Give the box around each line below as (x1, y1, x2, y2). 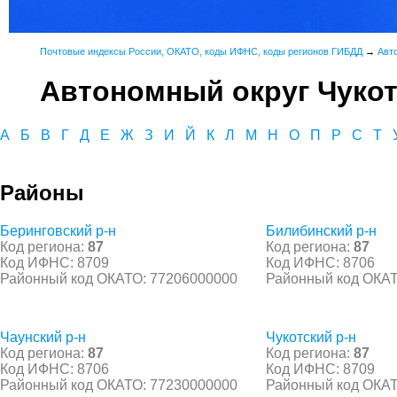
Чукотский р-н (266, 329, 356, 345)
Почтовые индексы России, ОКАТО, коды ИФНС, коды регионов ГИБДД (40, 46, 362, 57)
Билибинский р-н (266, 222, 377, 238)
